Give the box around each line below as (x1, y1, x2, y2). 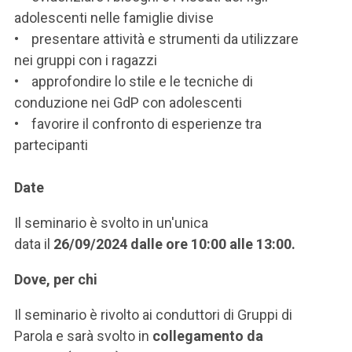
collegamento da (152, 327, 263, 344)
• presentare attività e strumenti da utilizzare (14, 30, 299, 47)
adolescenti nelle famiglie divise (14, 9, 214, 26)
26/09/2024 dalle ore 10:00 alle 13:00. (50, 235, 295, 252)
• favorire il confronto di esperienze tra (14, 115, 262, 132)
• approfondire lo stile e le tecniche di (14, 72, 253, 90)
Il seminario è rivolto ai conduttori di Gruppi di (14, 306, 292, 323)
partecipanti (14, 136, 88, 153)
